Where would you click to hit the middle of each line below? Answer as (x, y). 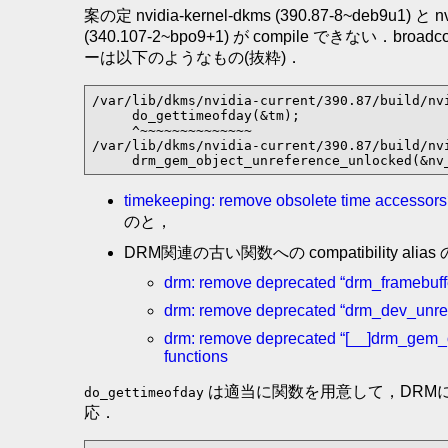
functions (196, 357)
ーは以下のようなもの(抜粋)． (193, 58)
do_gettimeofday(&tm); (195, 115)
